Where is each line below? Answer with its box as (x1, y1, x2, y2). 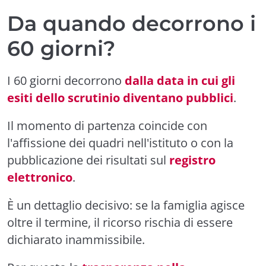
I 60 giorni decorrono (7, 72, 125, 88)
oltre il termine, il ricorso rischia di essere (7, 214, 233, 230)
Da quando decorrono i (7, 11, 256, 36)
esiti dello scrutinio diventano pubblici (7, 90, 233, 106)
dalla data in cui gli (125, 72, 235, 88)
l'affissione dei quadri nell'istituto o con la (7, 135, 233, 151)
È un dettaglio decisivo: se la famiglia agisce (7, 197, 245, 213)
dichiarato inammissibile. (7, 232, 145, 248)
